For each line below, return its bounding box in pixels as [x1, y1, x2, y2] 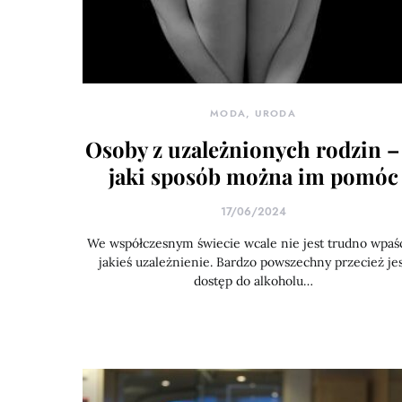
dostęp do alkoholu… [193, 273, 313, 289]
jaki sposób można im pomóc [108, 162, 398, 190]
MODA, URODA [209, 107, 297, 120]
